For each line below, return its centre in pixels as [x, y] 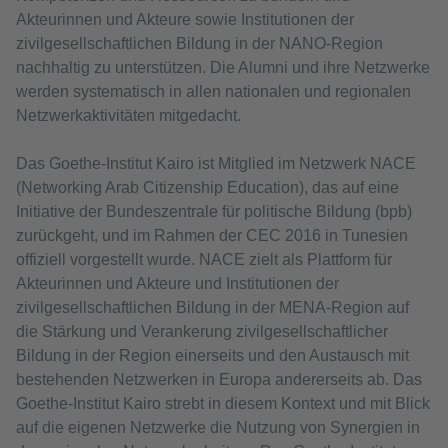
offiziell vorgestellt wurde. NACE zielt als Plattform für [204, 260]
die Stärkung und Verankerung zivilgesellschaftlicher [202, 332]
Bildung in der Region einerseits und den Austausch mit [212, 356]
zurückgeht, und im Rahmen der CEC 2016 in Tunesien [212, 236]
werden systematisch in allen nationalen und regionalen [213, 92]
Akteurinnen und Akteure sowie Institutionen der [185, 20]
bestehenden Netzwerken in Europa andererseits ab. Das [219, 380]
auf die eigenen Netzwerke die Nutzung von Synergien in [218, 428]
